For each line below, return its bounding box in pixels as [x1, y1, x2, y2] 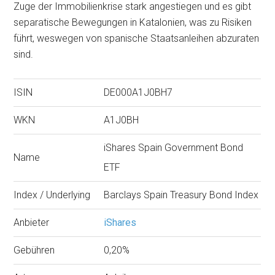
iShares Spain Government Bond [104, 142, 244, 153]
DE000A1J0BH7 [104, 87, 173, 98]
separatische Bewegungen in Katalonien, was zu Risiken [14, 17, 252, 28]
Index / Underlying [14, 189, 91, 201]
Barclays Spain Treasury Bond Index [104, 189, 259, 201]
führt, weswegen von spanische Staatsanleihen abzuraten [14, 33, 260, 44]
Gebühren [14, 244, 55, 256]
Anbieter [14, 217, 50, 228]
